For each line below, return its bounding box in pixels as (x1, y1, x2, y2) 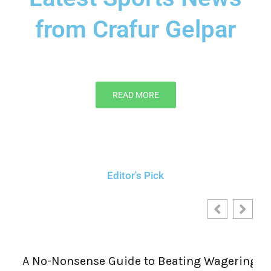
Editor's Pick (107, 169, 164, 182)
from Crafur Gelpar (35, 15, 236, 44)
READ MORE (112, 90, 159, 100)
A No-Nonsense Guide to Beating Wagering (18, 254, 253, 269)
